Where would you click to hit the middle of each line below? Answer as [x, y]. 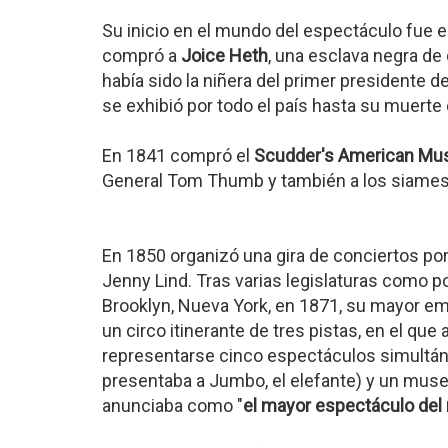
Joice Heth [224, 55]
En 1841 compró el [178, 155]
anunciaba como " [172, 405]
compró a [141, 55]
